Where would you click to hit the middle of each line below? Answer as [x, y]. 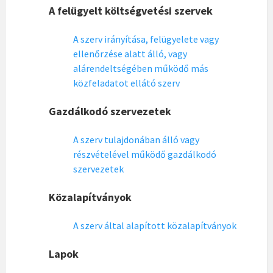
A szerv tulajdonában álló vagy [136, 140]
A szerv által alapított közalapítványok [155, 225]
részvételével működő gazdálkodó [145, 154]
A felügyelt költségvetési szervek [131, 11]
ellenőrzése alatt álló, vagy [130, 54]
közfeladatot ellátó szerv [126, 83]
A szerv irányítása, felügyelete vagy [146, 39]
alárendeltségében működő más [141, 68]
